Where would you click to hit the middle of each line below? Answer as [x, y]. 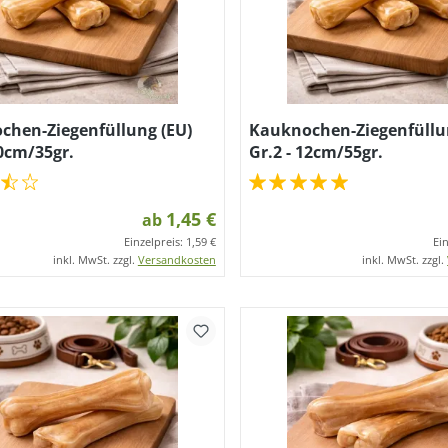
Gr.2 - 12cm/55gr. [315, 152]
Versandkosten [176, 259]
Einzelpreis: [154, 241]
